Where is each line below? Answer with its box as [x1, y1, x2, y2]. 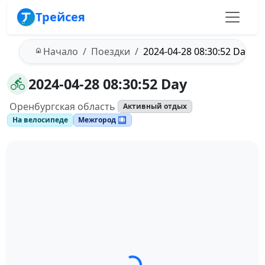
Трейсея [35, 9, 85, 25]
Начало [43, 45, 78, 58]
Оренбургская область [9, 100, 115, 113]
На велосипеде [12, 115, 68, 125]
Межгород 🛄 [78, 115, 127, 125]
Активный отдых [122, 101, 187, 111]
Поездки [91, 45, 130, 58]
